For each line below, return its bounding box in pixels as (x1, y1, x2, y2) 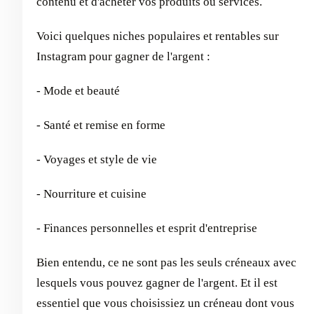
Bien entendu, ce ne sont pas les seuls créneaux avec (36, 256, 296, 270)
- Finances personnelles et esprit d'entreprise (36, 221, 257, 235)
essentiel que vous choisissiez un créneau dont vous (36, 296, 294, 310)
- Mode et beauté (36, 84, 120, 98)
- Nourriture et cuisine (36, 187, 146, 201)
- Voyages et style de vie (36, 153, 157, 167)
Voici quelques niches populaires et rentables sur (36, 29, 279, 43)
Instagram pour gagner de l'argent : (36, 50, 210, 64)
